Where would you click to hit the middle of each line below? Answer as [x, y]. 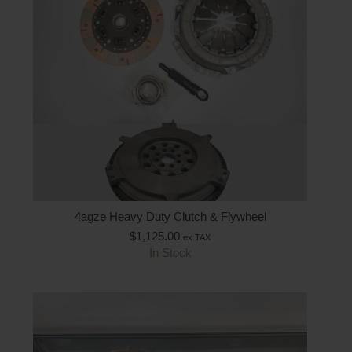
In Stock [170, 252]
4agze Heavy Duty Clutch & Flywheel [170, 216]
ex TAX [197, 237]
